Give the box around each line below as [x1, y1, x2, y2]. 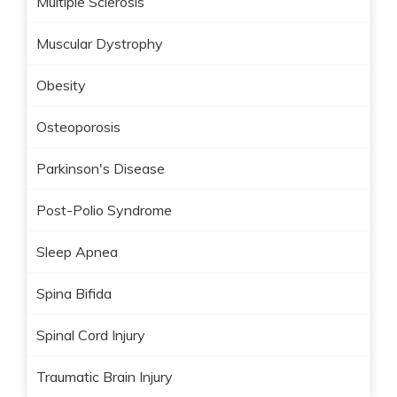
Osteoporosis [36, 118, 121, 136]
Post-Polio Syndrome [36, 201, 172, 219]
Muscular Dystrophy [36, 35, 163, 52]
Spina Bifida [36, 284, 112, 302]
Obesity [36, 76, 86, 94]
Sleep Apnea [36, 243, 118, 261]
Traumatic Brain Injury [36, 368, 173, 385]
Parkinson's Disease [36, 160, 165, 177]
